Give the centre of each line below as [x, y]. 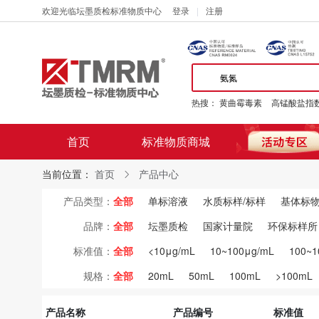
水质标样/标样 [234, 201]
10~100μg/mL [242, 251]
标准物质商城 [176, 141]
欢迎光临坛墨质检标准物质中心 [102, 10]
